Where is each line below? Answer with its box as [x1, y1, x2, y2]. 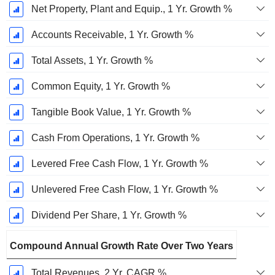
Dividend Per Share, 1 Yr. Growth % [31, 210, 187, 221]
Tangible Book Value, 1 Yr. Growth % [31, 107, 191, 118]
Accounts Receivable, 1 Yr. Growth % [31, 29, 193, 41]
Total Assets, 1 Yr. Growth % [31, 55, 153, 66]
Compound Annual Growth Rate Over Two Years [10, 241, 233, 252]
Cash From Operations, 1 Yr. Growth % [31, 133, 199, 144]
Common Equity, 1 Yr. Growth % [31, 81, 170, 92]
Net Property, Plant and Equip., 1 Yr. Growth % [31, 4, 232, 15]
